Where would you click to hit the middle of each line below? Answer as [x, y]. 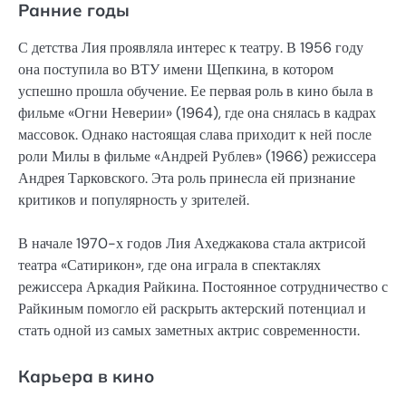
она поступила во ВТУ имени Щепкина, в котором [176, 70]
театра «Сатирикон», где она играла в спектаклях [169, 266]
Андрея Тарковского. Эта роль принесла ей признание [187, 179]
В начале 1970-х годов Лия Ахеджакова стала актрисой [192, 244]
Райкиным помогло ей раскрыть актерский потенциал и [192, 309]
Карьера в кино [86, 377]
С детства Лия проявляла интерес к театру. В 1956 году [191, 48]
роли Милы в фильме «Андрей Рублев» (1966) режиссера [197, 157]
